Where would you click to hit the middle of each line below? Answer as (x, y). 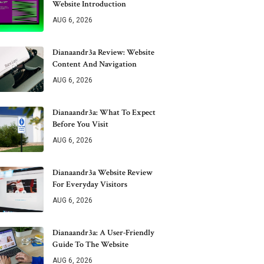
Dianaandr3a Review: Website (103, 52)
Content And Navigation (95, 64)
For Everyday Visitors (90, 184)
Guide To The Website (90, 245)
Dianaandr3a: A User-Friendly (103, 233)
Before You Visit (80, 124)
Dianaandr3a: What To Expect (104, 113)
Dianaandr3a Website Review (103, 173)
